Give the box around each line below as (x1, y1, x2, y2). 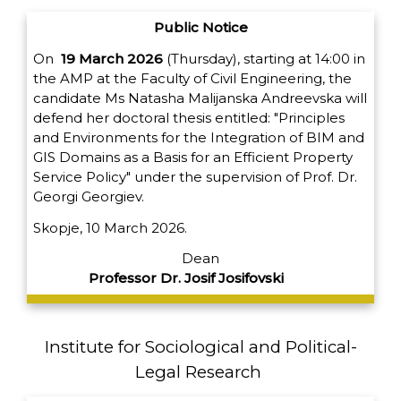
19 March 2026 (61, 49, 163, 67)
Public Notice (153, 18, 248, 36)
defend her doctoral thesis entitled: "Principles (33, 108, 345, 126)
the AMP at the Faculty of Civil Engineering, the (33, 69, 352, 87)
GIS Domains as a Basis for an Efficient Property (33, 148, 353, 166)
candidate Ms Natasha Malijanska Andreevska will (33, 89, 367, 107)
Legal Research (135, 361, 261, 382)
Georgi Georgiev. (33, 187, 144, 205)
